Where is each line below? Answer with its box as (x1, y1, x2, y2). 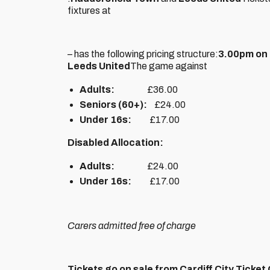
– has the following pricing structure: (67, 49, 218, 59)
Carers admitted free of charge (67, 221, 196, 231)
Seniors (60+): (80, 99, 154, 110)
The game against (130, 61, 207, 71)
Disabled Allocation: (67, 137, 163, 148)
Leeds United (67, 61, 130, 71)
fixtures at (67, 5, 111, 16)
